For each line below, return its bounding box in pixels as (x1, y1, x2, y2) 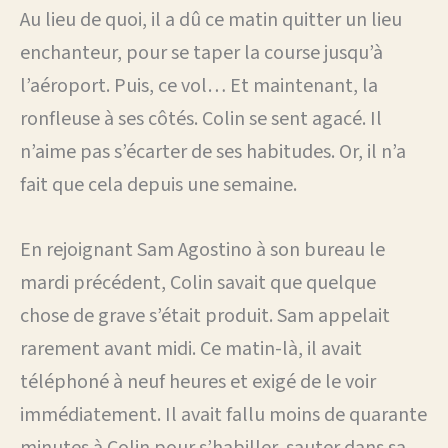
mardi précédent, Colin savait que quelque (20, 268, 376, 297)
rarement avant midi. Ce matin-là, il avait (20, 334, 362, 363)
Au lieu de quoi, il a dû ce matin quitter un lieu (20, 5, 402, 34)
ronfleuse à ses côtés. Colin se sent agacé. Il (20, 104, 382, 133)
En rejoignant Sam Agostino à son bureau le (20, 235, 385, 264)
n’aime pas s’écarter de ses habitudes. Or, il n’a (20, 137, 406, 166)
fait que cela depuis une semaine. (20, 170, 297, 199)
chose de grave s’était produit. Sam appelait (20, 301, 390, 330)
